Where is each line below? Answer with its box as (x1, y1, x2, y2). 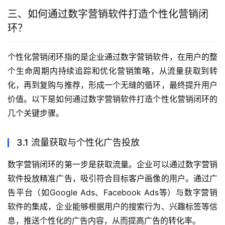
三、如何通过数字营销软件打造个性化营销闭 (8, 8, 208, 21)
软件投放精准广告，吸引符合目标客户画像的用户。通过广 (8, 173, 217, 184)
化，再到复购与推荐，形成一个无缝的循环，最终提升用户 (8, 80, 217, 90)
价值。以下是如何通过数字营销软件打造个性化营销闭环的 (8, 94, 217, 104)
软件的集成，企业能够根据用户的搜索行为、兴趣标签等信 (8, 201, 217, 212)
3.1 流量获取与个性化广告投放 (17, 137, 140, 148)
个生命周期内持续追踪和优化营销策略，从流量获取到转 (8, 66, 217, 76)
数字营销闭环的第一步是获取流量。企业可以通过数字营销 (8, 159, 217, 170)
